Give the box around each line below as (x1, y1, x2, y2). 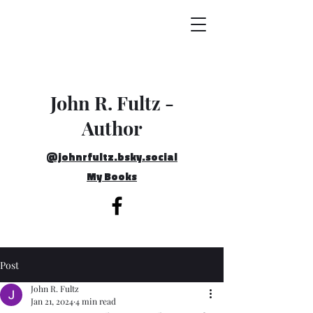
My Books (87, 168, 137, 184)
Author (82, 115, 143, 140)
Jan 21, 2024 (31, 296, 73, 307)
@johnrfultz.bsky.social (46, 149, 177, 165)
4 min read (75, 296, 116, 307)
